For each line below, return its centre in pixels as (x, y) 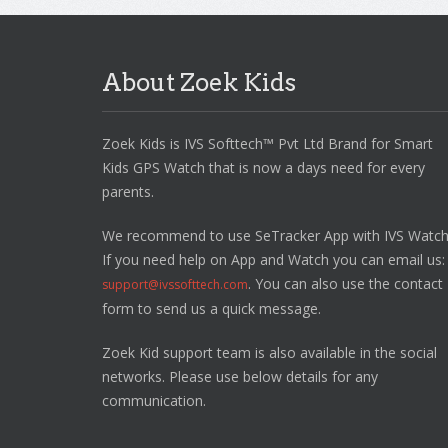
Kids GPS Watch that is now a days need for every (263, 168)
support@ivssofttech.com (175, 285)
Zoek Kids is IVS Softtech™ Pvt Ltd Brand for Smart (267, 144)
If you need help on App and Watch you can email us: (273, 260)
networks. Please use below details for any (240, 377)
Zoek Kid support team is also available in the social (269, 353)
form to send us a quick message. (211, 309)
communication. (154, 401)
